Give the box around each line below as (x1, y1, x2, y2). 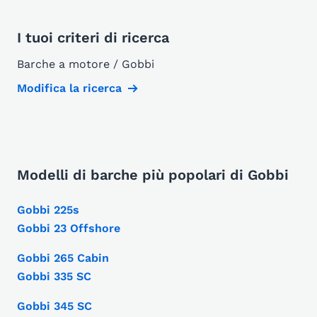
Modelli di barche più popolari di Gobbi (17, 166, 289, 184)
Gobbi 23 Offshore (17, 221, 120, 236)
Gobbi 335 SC (17, 270, 91, 284)
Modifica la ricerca (17, 81, 122, 96)
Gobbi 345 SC (17, 299, 92, 313)
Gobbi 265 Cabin (17, 251, 109, 265)
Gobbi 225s (17, 203, 79, 217)
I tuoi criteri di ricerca (17, 29, 169, 47)
